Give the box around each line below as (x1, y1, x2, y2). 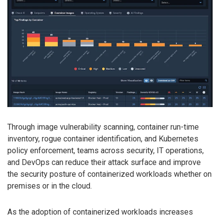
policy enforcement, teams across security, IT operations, (7, 146, 204, 156)
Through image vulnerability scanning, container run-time (7, 122, 199, 132)
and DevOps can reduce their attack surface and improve (7, 158, 201, 167)
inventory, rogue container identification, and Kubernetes (7, 134, 198, 144)
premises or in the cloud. (7, 181, 92, 191)
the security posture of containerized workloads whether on (7, 169, 212, 179)
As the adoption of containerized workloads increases (7, 207, 193, 217)
